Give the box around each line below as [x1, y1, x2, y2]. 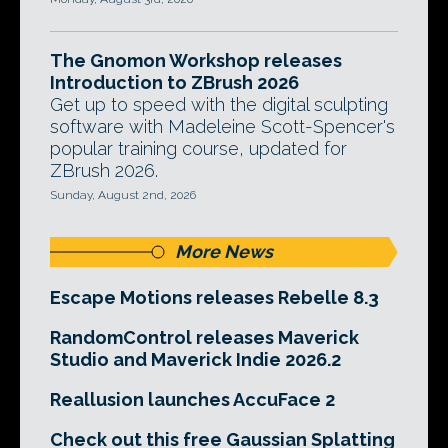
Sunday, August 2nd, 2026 [50, 188, 196, 202]
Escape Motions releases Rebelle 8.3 [50, 287, 379, 308]
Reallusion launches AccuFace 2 [50, 389, 335, 410]
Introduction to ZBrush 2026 [50, 72, 299, 93]
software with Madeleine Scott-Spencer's [50, 116, 395, 137]
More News [175, 241, 273, 262]
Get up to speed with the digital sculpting [50, 94, 388, 115]
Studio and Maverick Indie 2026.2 [50, 349, 341, 370]
